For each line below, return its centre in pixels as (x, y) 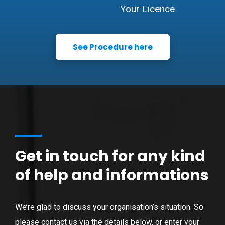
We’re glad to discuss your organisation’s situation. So (109, 207)
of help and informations (112, 175)
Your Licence (147, 9)
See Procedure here (113, 47)
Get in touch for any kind (110, 156)
